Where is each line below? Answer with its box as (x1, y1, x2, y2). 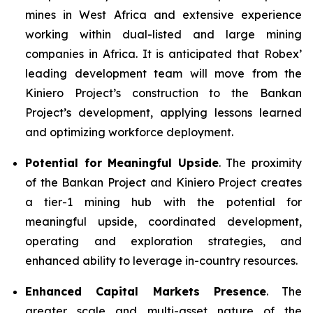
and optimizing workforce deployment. (25, 125, 233, 139)
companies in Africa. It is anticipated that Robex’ (25, 47, 302, 61)
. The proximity (218, 156, 303, 170)
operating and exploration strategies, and (25, 234, 302, 248)
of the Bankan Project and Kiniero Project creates (25, 175, 302, 189)
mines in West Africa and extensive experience (25, 8, 302, 22)
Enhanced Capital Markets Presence (25, 284, 266, 298)
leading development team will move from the (25, 66, 302, 80)
